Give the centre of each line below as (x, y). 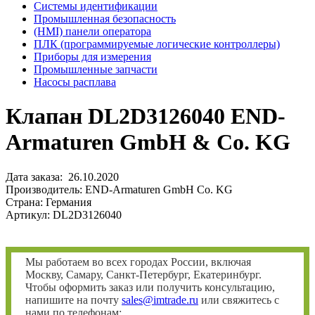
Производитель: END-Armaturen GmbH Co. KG (122, 189)
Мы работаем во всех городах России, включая (138, 262)
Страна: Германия (49, 202)
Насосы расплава (75, 82)
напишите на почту (73, 300)
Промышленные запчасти (96, 69)
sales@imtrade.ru (160, 300)
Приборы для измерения (92, 57)
